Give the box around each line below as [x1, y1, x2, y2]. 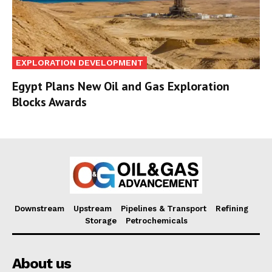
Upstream [73, 203, 112, 213]
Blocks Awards [12, 93, 87, 110]
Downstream [15, 203, 64, 213]
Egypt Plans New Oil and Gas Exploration [12, 78, 229, 94]
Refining [216, 203, 248, 213]
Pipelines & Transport [121, 203, 206, 213]
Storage [84, 216, 117, 225]
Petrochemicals [125, 216, 188, 225]
